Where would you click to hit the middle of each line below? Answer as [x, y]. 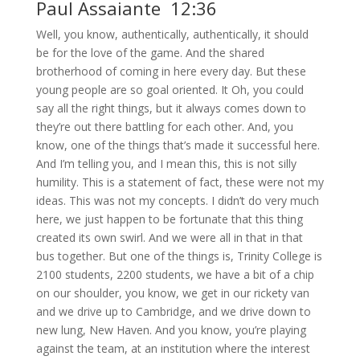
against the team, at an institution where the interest [173, 349]
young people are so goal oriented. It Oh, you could [170, 90]
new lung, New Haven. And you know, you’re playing [171, 330]
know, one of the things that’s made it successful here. [178, 145]
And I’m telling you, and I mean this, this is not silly [166, 164]
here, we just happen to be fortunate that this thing [169, 219]
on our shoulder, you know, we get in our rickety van [172, 293]
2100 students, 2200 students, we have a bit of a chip [175, 275]
